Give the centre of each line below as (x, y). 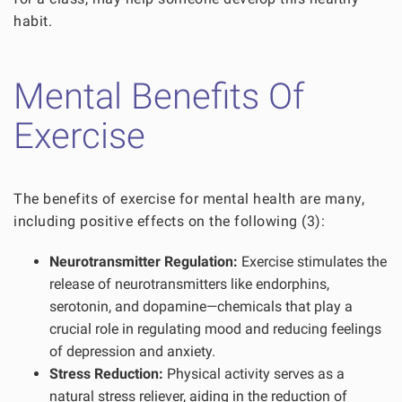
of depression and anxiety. (132, 352)
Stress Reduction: (106, 374)
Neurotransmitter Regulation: (144, 262)
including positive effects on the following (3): (169, 222)
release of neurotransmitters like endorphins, (189, 284)
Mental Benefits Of (159, 97)
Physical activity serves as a (254, 374)
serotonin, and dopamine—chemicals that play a (201, 307)
